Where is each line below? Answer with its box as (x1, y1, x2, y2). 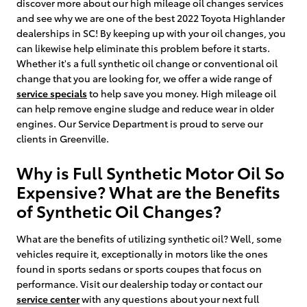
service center (16, 291, 79, 306)
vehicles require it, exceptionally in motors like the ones (16, 246, 268, 260)
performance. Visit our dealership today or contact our (16, 276, 262, 291)
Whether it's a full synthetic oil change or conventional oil (16, 56, 278, 70)
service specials (16, 86, 87, 100)
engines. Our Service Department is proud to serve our (16, 116, 263, 130)
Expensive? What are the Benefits (16, 179, 280, 203)
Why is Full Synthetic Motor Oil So (16, 160, 284, 184)
